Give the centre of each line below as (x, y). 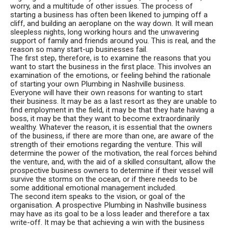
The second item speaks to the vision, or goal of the (98, 196)
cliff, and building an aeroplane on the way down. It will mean (112, 23)
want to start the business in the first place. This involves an (111, 67)
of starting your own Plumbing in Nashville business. (98, 84)
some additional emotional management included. (93, 188)
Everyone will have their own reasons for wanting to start (106, 93)
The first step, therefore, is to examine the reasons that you (110, 58)
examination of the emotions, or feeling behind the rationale (110, 75)
